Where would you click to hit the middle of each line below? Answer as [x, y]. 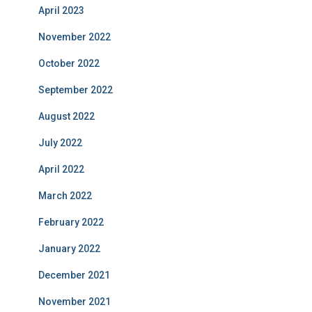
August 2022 [67, 117]
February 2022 [71, 223]
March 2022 [65, 196]
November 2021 [75, 302]
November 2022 [75, 37]
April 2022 [61, 170]
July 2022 [60, 143]
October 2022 [69, 64]
